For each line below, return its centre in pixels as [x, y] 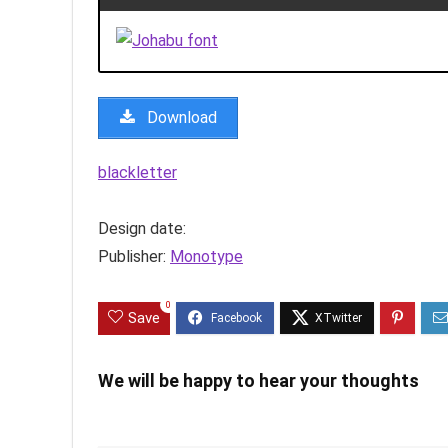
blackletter [137, 173]
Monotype [206, 257]
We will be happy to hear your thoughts [258, 381]
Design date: [142, 229]
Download [180, 118]
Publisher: [134, 257]
